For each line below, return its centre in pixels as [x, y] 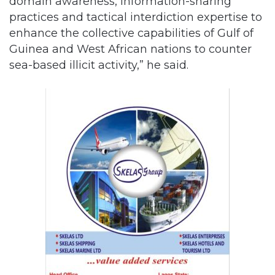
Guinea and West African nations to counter [130, 49]
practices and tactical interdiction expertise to [136, 17]
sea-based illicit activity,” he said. [99, 65]
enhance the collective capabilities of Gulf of [131, 33]
